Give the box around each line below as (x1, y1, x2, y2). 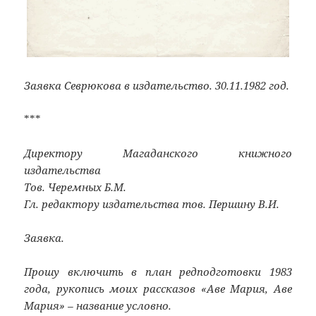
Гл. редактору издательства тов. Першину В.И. (24, 197, 280, 212)
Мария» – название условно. (24, 298, 172, 313)
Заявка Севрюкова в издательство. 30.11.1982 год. (24, 78, 290, 93)
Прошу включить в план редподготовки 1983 (24, 265, 292, 279)
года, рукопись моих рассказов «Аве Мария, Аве (24, 281, 292, 296)
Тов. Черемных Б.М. (24, 180, 127, 195)
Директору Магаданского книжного (24, 146, 292, 161)
